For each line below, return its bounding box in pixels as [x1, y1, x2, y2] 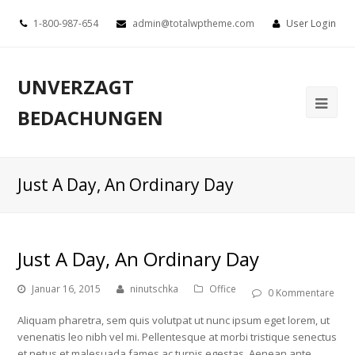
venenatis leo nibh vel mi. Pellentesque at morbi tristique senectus [17, 330, 338, 344]
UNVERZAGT [17, 74, 135, 100]
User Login [285, 17, 336, 30]
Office [209, 282, 237, 296]
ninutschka [130, 282, 179, 296]
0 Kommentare [268, 286, 335, 300]
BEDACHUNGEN [17, 105, 164, 131]
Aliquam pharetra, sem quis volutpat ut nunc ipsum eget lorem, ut [17, 313, 330, 327]
